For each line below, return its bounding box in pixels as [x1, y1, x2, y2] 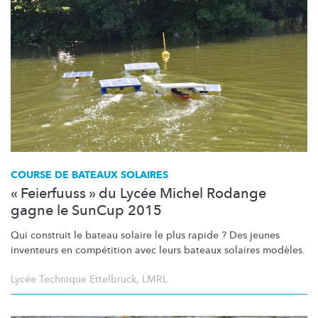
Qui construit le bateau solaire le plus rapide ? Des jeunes [11, 228, 280, 242]
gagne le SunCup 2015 [11, 200, 162, 220]
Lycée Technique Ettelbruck [11, 272, 136, 286]
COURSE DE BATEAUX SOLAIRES [11, 168, 168, 182]
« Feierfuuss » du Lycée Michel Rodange [11, 183, 266, 203]
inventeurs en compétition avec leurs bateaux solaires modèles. [11, 243, 305, 257]
